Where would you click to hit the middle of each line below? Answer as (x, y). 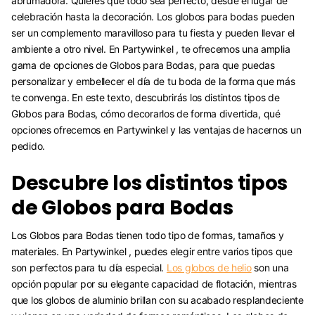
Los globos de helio (209, 267)
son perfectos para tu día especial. (89, 267)
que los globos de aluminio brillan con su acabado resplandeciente (157, 300)
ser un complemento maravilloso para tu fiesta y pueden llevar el (153, 33)
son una (270, 267)
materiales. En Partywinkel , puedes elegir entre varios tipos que (152, 251)
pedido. (28, 146)
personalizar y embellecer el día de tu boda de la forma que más (153, 82)
